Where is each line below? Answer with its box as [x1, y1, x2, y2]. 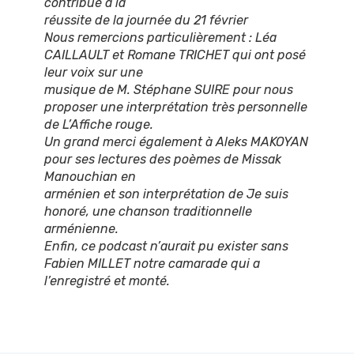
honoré [44, 204, 86, 220]
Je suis [247, 186, 288, 202]
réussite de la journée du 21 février [44, 13, 248, 28]
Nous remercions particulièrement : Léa [44, 30, 277, 46]
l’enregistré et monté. [44, 273, 170, 289]
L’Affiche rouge [62, 117, 150, 133]
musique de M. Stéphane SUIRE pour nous [44, 82, 293, 98]
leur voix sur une [44, 65, 143, 81]
